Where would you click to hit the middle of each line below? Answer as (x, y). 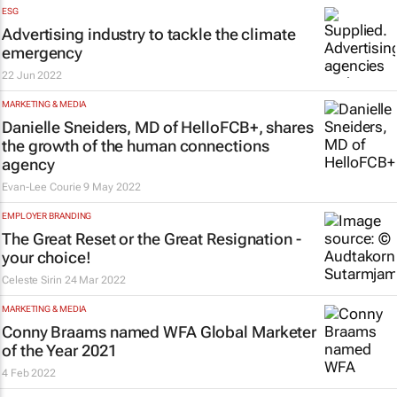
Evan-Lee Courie (42, 187)
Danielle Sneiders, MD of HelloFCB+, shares (158, 127)
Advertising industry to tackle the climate (149, 34)
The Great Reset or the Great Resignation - (152, 239)
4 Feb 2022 (29, 373)
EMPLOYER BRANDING (47, 216)
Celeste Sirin (32, 280)
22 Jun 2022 (32, 75)
